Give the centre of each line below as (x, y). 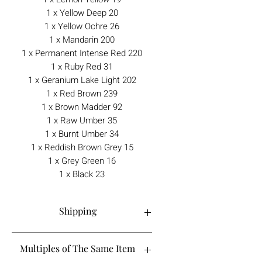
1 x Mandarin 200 (82, 39)
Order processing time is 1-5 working (82, 238)
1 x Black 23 (82, 174)
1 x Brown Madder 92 (82, 107)
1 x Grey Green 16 (82, 161)
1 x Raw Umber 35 (82, 120)
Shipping (77, 211)
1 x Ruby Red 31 (82, 66)
